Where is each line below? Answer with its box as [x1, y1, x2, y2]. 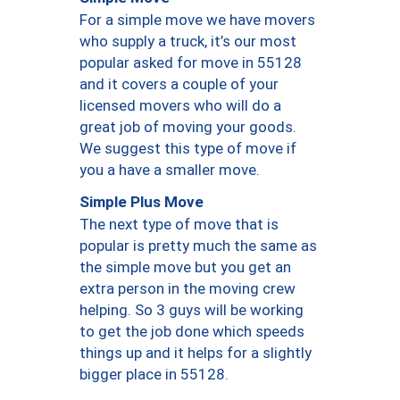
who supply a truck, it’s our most [79, 31, 296, 50]
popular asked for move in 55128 [79, 53, 302, 71]
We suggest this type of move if [79, 138, 296, 157]
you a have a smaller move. [79, 160, 260, 179]
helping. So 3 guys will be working [79, 300, 304, 319]
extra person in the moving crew [79, 279, 296, 297]
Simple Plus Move [79, 193, 204, 212]
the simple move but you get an [79, 257, 291, 276]
